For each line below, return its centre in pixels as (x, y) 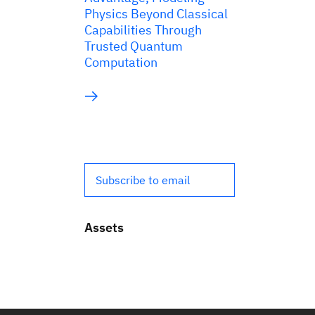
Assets (104, 227)
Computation (121, 62)
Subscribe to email (143, 180)
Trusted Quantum (134, 46)
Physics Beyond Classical (156, 14)
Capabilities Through (143, 30)
